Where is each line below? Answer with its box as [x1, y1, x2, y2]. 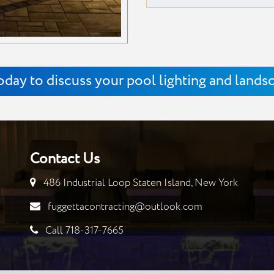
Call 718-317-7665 [45, 223, 124, 239]
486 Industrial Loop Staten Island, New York [43, 175, 238, 191]
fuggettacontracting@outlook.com [48, 199, 202, 215]
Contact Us [30, 148, 100, 170]
